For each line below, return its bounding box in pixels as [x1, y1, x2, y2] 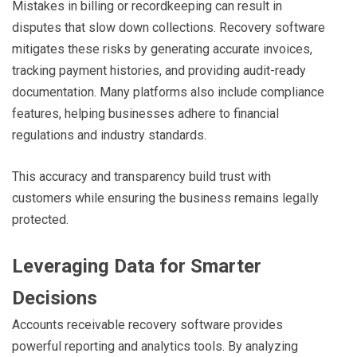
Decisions [12, 286, 97, 309]
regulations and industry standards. [12, 127, 206, 143]
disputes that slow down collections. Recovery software [12, 19, 325, 35]
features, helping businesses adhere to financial [12, 105, 279, 121]
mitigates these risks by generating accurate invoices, [12, 41, 312, 57]
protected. [12, 211, 69, 227]
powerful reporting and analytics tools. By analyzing [12, 338, 298, 354]
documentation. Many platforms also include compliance [12, 84, 324, 100]
